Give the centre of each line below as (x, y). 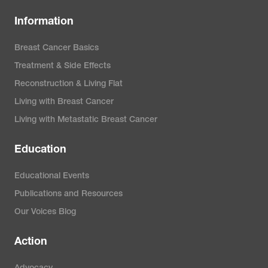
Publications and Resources (68, 194)
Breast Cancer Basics (57, 48)
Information (44, 22)
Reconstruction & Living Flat (68, 84)
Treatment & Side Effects (63, 66)
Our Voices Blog (45, 212)
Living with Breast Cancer (64, 102)
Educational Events (52, 176)
